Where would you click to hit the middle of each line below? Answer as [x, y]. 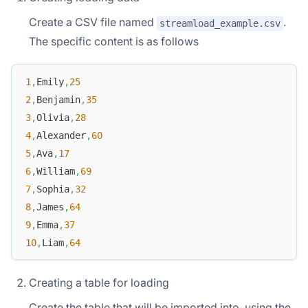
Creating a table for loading [99, 283]
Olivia [53, 117]
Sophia [53, 189]
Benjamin [58, 99]
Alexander [61, 135]
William [56, 171]
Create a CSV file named [93, 22]
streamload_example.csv [220, 23]
